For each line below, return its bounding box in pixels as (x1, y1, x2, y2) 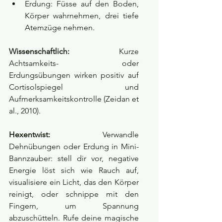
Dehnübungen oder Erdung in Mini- (9, 142, 139, 152)
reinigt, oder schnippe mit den (9, 189, 139, 199)
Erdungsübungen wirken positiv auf (9, 70, 139, 80)
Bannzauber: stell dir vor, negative (9, 154, 139, 164)
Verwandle (50, 130, 139, 140)
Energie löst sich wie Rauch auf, (9, 166, 139, 175)
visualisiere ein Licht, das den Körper (9, 177, 139, 187)
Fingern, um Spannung (9, 201, 139, 211)
